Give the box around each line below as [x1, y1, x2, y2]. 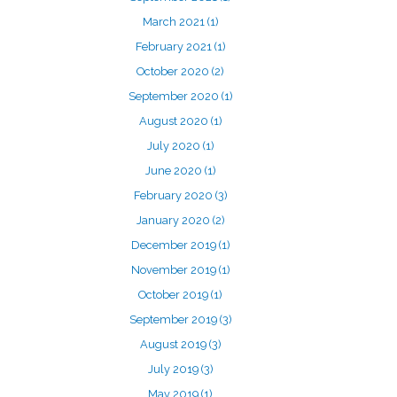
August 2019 [139, 338, 209, 351]
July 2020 [146, 139, 203, 152]
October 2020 [136, 65, 212, 78]
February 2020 [133, 189, 215, 202]
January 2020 [136, 214, 213, 227]
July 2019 [147, 362, 201, 376]
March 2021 [142, 15, 207, 28]
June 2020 [144, 164, 205, 177]
